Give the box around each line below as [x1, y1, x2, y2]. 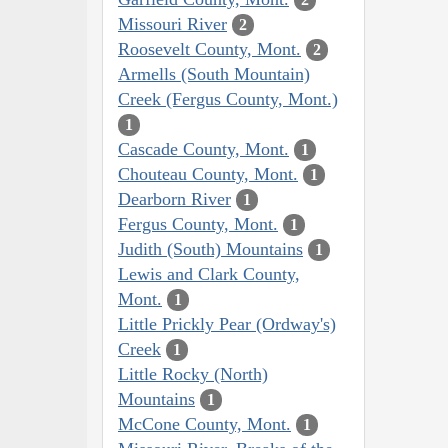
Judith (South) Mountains [118, 238, 303, 259]
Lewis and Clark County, [118, 263, 300, 284]
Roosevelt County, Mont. [118, 38, 301, 59]
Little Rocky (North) [118, 363, 268, 384]
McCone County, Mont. [118, 413, 291, 434]
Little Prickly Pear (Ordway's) [118, 313, 336, 334]
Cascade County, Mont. [118, 138, 289, 159]
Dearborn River [118, 188, 231, 209]
